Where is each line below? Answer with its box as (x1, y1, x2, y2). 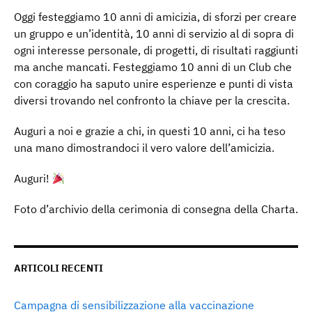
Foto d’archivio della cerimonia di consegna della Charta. (14, 202, 298, 217)
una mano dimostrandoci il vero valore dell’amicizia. (14, 141, 274, 155)
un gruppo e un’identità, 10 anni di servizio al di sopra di (14, 26, 294, 41)
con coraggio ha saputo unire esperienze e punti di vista (14, 77, 293, 91)
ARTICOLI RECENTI (14, 262, 103, 275)
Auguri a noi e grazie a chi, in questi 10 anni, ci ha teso (14, 124, 286, 139)
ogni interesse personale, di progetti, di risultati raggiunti (14, 43, 298, 58)
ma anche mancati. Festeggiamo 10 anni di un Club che (14, 60, 292, 75)
